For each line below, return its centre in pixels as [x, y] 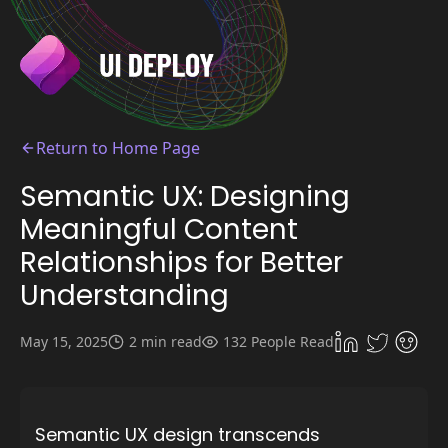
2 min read [165, 341]
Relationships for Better [181, 262]
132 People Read [278, 341]
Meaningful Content [159, 229]
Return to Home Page [118, 148]
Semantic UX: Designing [185, 196]
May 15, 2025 [64, 341]
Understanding [124, 295]
